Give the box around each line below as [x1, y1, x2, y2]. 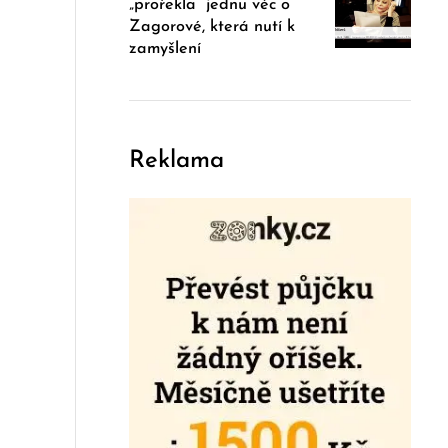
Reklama [129, 148, 225, 173]
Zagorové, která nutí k [129, 18, 296, 35]
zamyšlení [129, 40, 202, 57]
